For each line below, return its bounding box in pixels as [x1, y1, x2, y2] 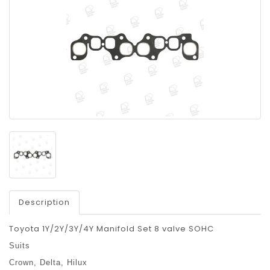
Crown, [9, 258, 40, 268]
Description [19, 196, 70, 209]
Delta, [40, 258, 67, 268]
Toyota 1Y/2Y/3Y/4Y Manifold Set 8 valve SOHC [9, 223, 214, 235]
